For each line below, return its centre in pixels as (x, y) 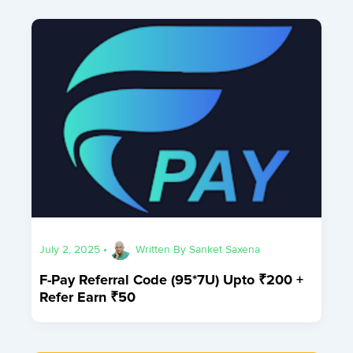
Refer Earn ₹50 (88, 297)
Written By (163, 249)
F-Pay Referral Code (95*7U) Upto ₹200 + (172, 279)
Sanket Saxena (225, 249)
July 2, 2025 (72, 249)
